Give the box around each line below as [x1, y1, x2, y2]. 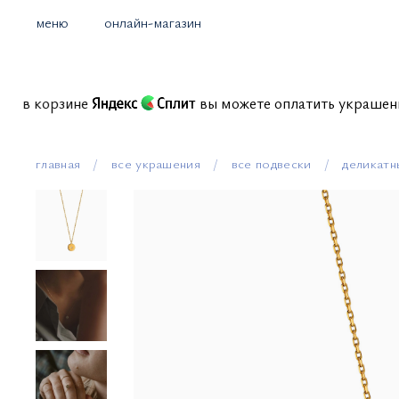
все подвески [231, 153, 312, 172]
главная [36, 153, 81, 172]
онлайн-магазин [104, 12, 201, 32]
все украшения [111, 153, 200, 172]
